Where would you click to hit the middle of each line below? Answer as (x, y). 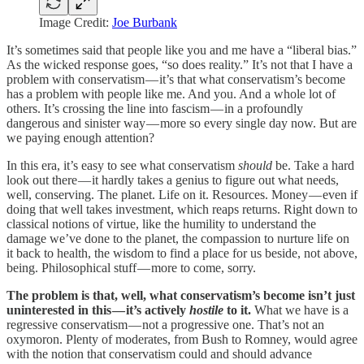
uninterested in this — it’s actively (98, 310)
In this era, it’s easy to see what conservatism (122, 166)
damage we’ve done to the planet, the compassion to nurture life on (178, 239)
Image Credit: (76, 23)
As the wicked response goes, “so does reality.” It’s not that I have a (180, 65)
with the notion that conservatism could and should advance (159, 354)
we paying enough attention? (80, 138)
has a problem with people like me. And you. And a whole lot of (171, 94)
